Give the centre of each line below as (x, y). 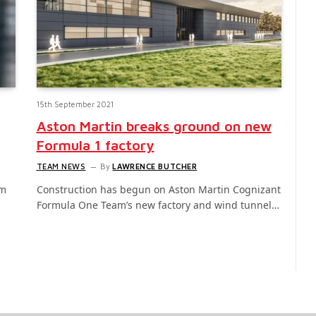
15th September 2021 (75, 104)
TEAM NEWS (61, 166)
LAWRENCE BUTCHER (155, 166)
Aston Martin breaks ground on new (154, 126)
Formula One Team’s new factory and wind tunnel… (158, 205)
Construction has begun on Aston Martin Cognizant (158, 190)
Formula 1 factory (95, 145)
